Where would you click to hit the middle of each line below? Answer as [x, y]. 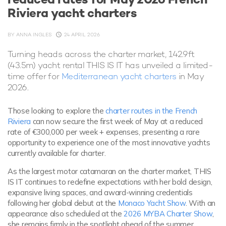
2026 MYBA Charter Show [168, 214]
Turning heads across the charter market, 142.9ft [101, 54]
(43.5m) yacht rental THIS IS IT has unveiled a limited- [110, 65]
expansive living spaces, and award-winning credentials [100, 193]
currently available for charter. [57, 153]
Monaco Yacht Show [152, 203]
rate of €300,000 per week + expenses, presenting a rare [104, 132]
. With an [201, 203]
